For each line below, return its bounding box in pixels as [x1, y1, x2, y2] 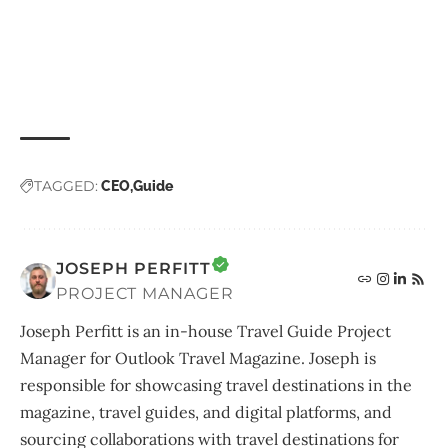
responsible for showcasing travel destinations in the [20, 375, 412, 396]
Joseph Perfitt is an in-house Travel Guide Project [20, 321, 391, 342]
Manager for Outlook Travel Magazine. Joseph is [20, 348, 376, 369]
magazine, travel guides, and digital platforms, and [20, 402, 392, 423]
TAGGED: [34, 177, 98, 196]
